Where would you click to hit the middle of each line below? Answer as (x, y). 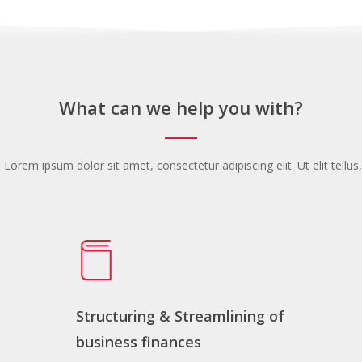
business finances (138, 342)
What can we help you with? (181, 107)
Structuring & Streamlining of (180, 316)
